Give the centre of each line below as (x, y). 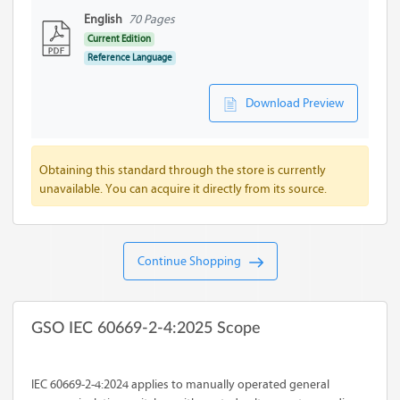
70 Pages (152, 19)
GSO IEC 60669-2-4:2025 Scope (146, 329)
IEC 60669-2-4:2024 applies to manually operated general (180, 384)
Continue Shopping (193, 261)
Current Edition (120, 39)
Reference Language (130, 58)
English (103, 19)
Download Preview (291, 103)
